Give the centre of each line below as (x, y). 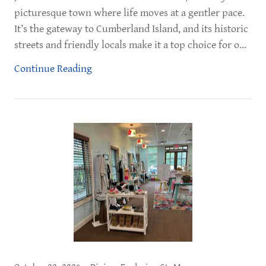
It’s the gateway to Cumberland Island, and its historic (131, 29)
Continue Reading (53, 69)
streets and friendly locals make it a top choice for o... (130, 45)
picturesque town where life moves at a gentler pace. (129, 13)
